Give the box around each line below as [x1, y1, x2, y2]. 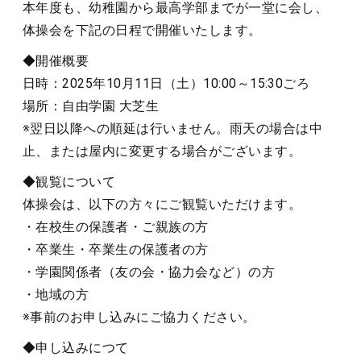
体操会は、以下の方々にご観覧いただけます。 [23, 197, 302, 212]
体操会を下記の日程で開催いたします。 [23, 23, 262, 38]
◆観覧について [23, 174, 116, 189]
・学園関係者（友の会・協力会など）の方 [23, 264, 276, 280]
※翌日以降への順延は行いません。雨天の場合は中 [23, 121, 323, 136]
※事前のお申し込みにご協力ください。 [23, 309, 256, 325]
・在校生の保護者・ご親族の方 [23, 219, 209, 234]
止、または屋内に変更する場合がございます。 [23, 143, 302, 159]
